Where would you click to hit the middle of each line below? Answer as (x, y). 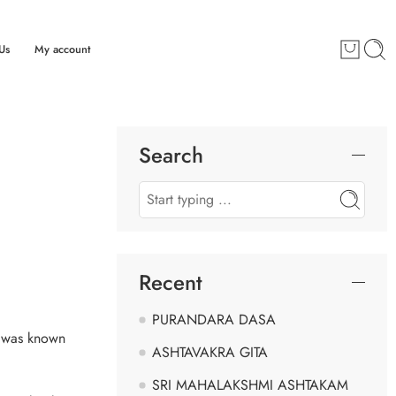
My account (62, 49)
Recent (171, 282)
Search (171, 155)
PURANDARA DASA (214, 319)
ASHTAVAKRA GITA (210, 352)
